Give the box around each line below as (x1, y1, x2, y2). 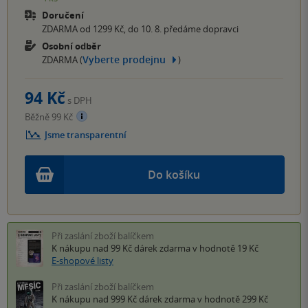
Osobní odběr (42, 39, 101, 52)
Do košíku (148, 167, 200, 183)
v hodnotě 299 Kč (195, 293, 268, 306)
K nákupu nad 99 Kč (52, 242, 134, 255)
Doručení (42, 8, 84, 21)
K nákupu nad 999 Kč (52, 293, 139, 306)
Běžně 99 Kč (25, 111, 75, 124)
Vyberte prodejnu (82, 53, 166, 67)
